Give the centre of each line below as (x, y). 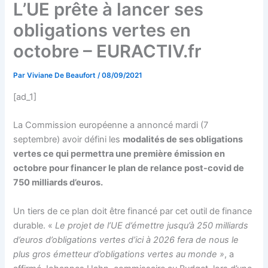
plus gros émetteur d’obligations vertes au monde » (119, 254)
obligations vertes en (102, 31)
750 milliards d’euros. (58, 183)
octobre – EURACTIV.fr (108, 51)
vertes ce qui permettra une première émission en (119, 154)
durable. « (34, 225)
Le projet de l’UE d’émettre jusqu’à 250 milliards (152, 225)
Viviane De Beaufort (63, 76)
